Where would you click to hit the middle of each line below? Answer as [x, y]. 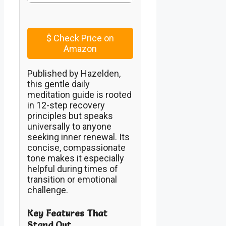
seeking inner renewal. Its [78, 137]
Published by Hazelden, [74, 73]
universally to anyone [69, 126]
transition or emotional [72, 179]
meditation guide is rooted [79, 94]
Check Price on [83, 38]
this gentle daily [59, 84]
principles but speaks [70, 116]
